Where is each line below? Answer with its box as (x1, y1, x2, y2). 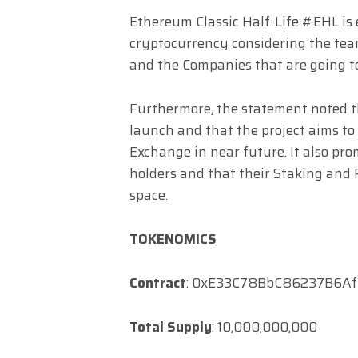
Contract (129, 272, 186, 293)
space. (129, 184, 168, 205)
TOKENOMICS (129, 228, 217, 249)
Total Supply (129, 316, 212, 337)
